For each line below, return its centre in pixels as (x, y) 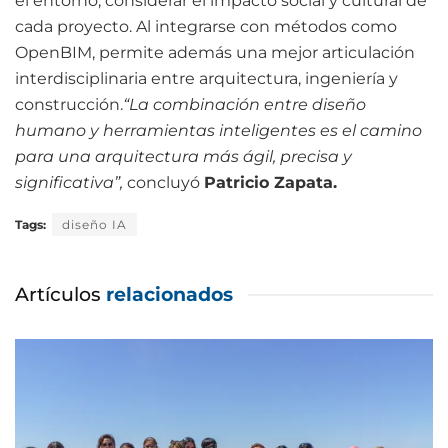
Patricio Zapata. (270, 182)
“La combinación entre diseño (244, 104)
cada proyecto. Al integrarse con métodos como (206, 26)
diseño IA (94, 224)
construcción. (69, 104)
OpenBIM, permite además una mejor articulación (215, 52)
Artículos (60, 294)
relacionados (169, 294)
